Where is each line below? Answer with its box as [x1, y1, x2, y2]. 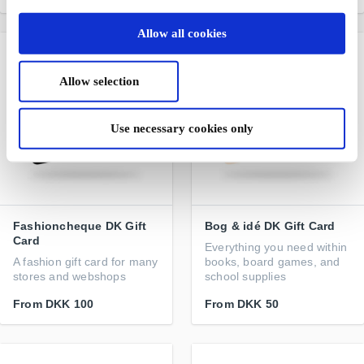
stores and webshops [13, 270, 126, 283]
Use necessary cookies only [110, 121, 253, 135]
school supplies [205, 270, 286, 283]
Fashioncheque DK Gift [13, 219, 147, 232]
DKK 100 [45, 297, 94, 310]
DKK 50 [237, 297, 279, 310]
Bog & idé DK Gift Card [205, 219, 336, 232]
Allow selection [58, 74, 139, 88]
